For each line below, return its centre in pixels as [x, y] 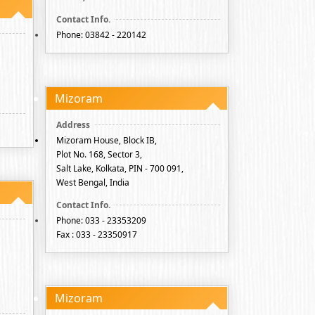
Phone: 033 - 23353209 [101, 220]
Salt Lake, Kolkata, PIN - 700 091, [120, 168]
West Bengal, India [93, 182]
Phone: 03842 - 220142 [101, 35]
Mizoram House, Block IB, [107, 140]
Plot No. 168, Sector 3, [99, 154]
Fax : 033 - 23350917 [97, 234]
